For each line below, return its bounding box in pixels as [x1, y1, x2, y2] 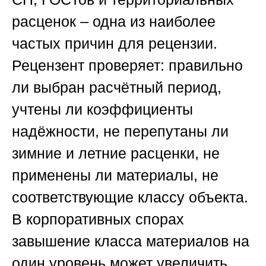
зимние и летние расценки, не [12, 145, 220, 162]
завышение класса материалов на [12, 233, 249, 250]
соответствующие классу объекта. [12, 189, 248, 206]
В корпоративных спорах [12, 211, 184, 228]
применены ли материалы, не [12, 167, 218, 184]
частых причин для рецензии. [12, 35, 217, 52]
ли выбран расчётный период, [12, 79, 221, 96]
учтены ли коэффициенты [12, 101, 193, 118]
